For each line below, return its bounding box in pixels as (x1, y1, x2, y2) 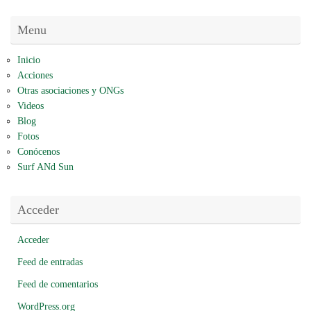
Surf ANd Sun (17, 162, 74, 173)
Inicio (17, 55, 40, 66)
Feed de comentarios (17, 279, 98, 290)
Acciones (17, 70, 53, 81)
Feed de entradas (17, 257, 83, 268)
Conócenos (17, 146, 60, 158)
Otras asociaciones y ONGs (17, 85, 124, 96)
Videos (17, 101, 44, 112)
